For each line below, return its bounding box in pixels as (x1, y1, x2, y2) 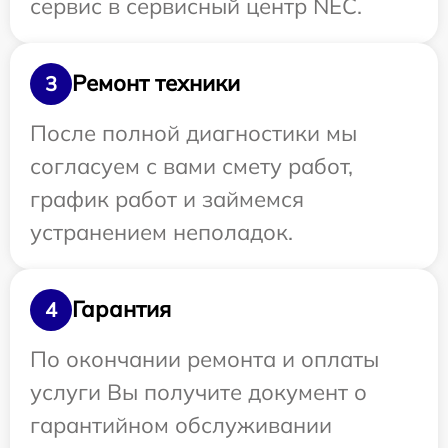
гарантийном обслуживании (30, 410, 332, 439)
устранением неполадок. (30, 217, 293, 246)
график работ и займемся (30, 184, 304, 213)
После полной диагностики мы (30, 118, 357, 147)
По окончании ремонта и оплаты (30, 344, 379, 373)
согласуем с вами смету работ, (30, 151, 353, 180)
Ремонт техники (72, 69, 240, 97)
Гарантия (72, 295, 171, 323)
